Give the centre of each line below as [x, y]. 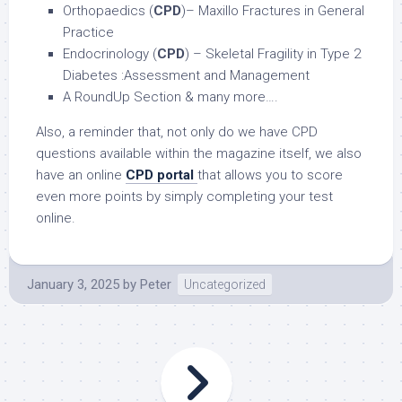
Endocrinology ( [110, 54]
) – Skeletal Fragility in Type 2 [273, 54]
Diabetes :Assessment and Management [186, 76]
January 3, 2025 [73, 285]
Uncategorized [225, 285]
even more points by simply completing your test [184, 197]
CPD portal [160, 175]
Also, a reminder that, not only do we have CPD [177, 132]
